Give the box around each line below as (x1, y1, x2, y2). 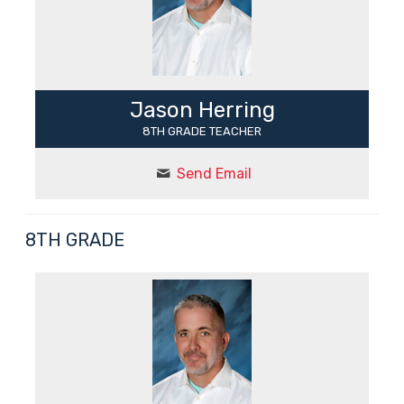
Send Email (176, 164, 252, 182)
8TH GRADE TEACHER (142, 124, 262, 138)
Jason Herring (129, 96, 275, 123)
